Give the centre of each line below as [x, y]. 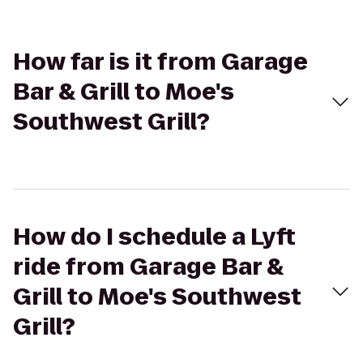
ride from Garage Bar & [148, 267]
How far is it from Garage [160, 62]
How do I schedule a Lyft [154, 237]
